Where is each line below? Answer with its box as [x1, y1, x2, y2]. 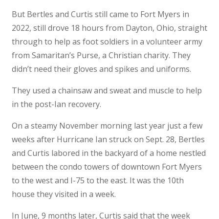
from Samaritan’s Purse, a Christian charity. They [12, 49, 191, 61]
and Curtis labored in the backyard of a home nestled [12, 147, 206, 158]
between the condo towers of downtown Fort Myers [12, 161, 202, 172]
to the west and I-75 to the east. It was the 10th [12, 175, 184, 186]
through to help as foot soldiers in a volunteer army [12, 36, 202, 47]
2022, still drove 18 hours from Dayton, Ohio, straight [12, 22, 207, 33]
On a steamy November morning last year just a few [12, 120, 202, 131]
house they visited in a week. [12, 188, 116, 199]
